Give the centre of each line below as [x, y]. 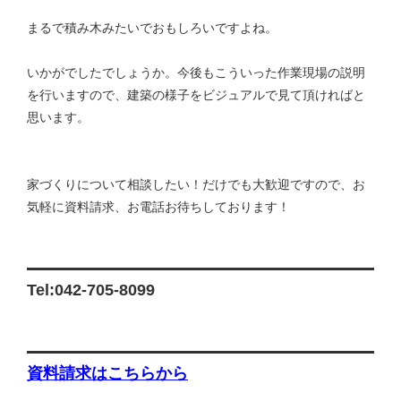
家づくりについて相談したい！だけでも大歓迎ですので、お [196, 185]
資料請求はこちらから [107, 374]
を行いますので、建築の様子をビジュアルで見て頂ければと [196, 95]
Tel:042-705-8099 [91, 290]
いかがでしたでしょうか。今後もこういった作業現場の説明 [196, 73]
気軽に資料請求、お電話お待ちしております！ [158, 207]
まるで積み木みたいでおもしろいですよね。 [152, 28]
